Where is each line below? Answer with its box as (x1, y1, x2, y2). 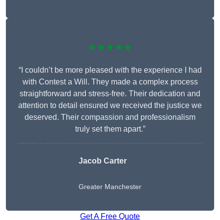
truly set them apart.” (75, 125, 145, 134)
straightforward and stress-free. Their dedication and (20, 89, 200, 98)
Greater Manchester (79, 183, 141, 191)
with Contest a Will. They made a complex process (22, 78, 198, 86)
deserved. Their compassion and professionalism (25, 113, 195, 122)
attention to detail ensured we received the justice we (18, 101, 202, 110)
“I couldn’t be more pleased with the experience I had (18, 66, 202, 75)
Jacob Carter (79, 157, 127, 165)
